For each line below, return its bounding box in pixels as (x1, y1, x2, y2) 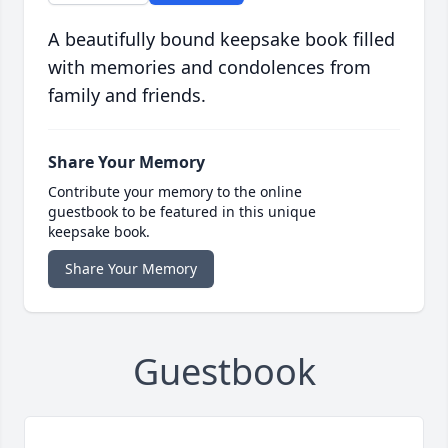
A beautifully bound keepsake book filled (48, 27, 395, 52)
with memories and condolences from (48, 55, 371, 80)
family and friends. (48, 83, 206, 108)
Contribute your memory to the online (48, 182, 302, 202)
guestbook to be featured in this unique (48, 202, 316, 222)
